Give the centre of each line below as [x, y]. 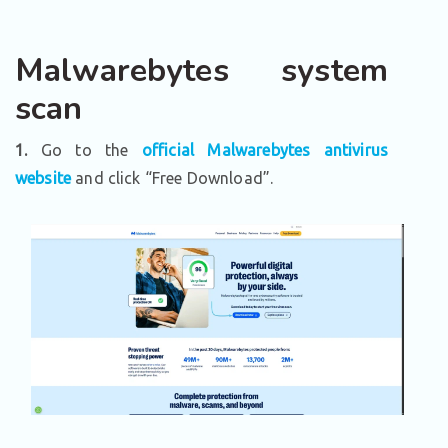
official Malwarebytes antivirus [264, 150]
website [43, 178]
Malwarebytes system [201, 70]
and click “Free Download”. [172, 178]
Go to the [84, 150]
